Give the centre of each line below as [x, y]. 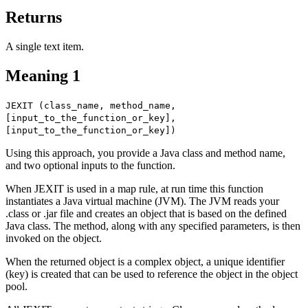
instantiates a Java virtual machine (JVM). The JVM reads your [142, 201]
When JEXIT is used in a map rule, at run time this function [134, 189]
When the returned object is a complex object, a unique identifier [145, 262]
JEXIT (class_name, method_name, [91, 106]
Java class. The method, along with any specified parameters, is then [153, 226]
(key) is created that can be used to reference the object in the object [152, 274]
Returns [34, 18]
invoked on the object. [54, 239]
